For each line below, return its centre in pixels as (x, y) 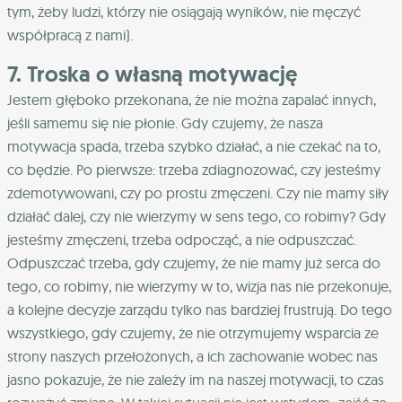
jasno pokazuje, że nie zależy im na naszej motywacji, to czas (196, 379)
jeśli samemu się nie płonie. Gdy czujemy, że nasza (165, 122)
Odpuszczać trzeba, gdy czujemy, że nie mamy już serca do (194, 262)
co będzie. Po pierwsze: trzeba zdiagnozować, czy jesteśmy (194, 169)
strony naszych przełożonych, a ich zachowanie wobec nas (192, 356)
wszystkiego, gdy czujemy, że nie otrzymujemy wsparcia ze (193, 332)
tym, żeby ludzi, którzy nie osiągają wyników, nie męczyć (184, 11)
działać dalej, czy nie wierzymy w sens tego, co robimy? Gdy (197, 216)
